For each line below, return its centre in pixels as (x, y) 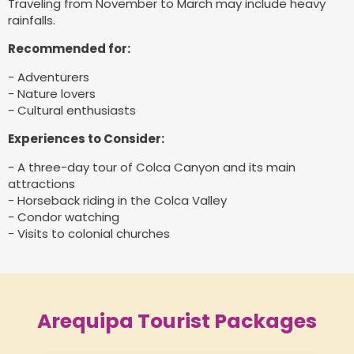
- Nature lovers (52, 93)
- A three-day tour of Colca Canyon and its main (152, 167)
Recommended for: (69, 48)
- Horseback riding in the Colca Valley (117, 200)
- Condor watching (64, 217)
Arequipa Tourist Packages (177, 321)
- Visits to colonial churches (89, 233)
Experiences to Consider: (86, 138)
